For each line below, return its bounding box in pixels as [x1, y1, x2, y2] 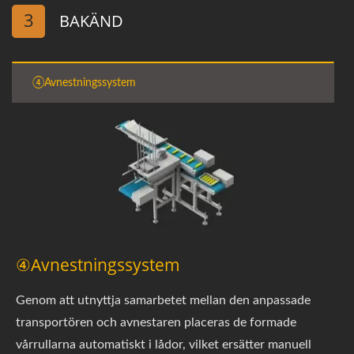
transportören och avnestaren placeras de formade [16, 315, 296, 329]
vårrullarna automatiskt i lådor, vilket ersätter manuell [16, 337, 311, 351]
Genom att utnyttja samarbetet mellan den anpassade [16, 293, 311, 307]
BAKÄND [59, 9, 123, 32]
